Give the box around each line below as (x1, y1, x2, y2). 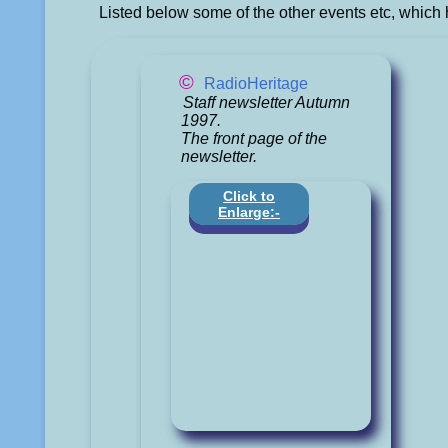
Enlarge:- (218, 203, 281, 220)
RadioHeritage (204, 74, 309, 92)
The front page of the (181, 129, 328, 147)
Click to (223, 187, 276, 204)
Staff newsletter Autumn (182, 93, 350, 111)
